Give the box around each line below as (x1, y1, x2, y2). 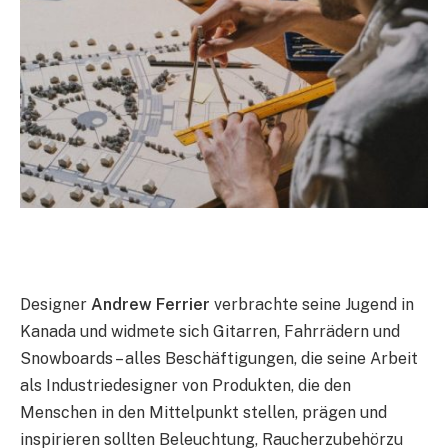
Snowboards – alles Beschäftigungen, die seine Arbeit (20, 349, 418, 369)
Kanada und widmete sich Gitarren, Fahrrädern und (20, 322, 400, 342)
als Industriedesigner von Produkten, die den (20, 376, 351, 396)
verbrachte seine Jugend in (210, 295, 414, 315)
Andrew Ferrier (91, 295, 210, 315)
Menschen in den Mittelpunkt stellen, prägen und (20, 403, 387, 423)
